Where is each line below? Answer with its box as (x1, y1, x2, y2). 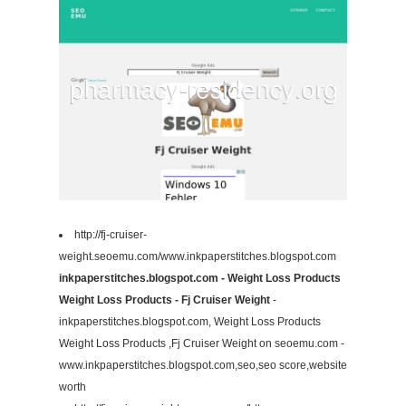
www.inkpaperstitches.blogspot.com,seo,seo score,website (59, 359, 347, 372)
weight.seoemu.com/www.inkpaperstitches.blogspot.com (59, 250, 336, 264)
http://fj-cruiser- (74, 228, 147, 242)
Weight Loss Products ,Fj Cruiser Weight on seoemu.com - (59, 337, 344, 351)
